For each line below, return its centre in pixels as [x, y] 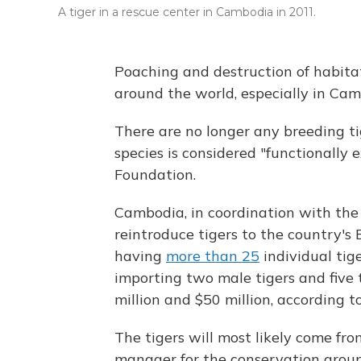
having [140, 256]
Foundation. [155, 174]
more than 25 [213, 256]
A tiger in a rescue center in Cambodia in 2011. [187, 12]
